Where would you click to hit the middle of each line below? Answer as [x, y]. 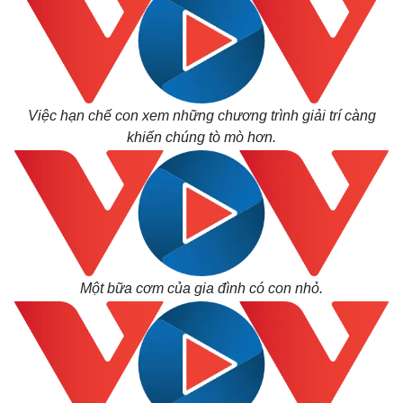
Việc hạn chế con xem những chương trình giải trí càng [201, 116]
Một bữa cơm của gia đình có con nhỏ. [201, 288]
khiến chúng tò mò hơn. [201, 137]
